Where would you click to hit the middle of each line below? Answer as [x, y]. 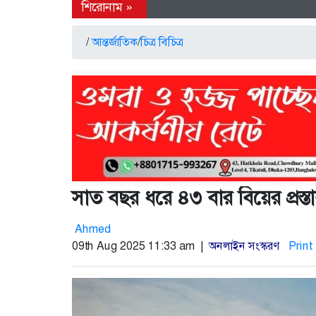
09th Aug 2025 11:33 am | [140, 246]
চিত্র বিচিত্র [162, 42]
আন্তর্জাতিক [115, 42]
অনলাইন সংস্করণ [244, 246]
